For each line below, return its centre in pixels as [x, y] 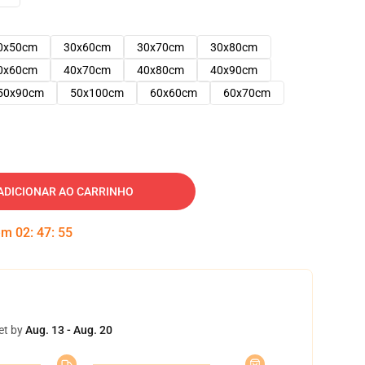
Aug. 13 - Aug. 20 [69, 330]
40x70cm [87, 70]
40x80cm [161, 70]
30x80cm [234, 47]
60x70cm [247, 93]
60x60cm [174, 93]
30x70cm [161, 47]
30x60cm [87, 47]
